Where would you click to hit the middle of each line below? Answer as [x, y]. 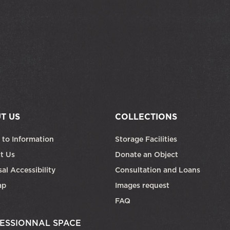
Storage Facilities [146, 139]
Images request [142, 185]
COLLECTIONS [146, 116]
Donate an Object [148, 154]
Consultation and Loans [159, 170]
